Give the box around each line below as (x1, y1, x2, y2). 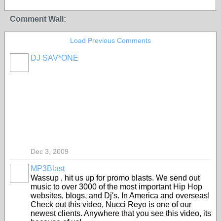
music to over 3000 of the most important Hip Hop (31, 183, 202, 191)
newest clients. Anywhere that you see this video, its (31, 209, 211, 218)
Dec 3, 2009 (31, 147, 69, 155)
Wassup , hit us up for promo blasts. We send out (31, 174, 200, 182)
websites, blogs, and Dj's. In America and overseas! (31, 191, 210, 200)
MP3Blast (31, 164, 65, 173)
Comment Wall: (10, 15, 66, 23)
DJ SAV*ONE (31, 54, 78, 62)
